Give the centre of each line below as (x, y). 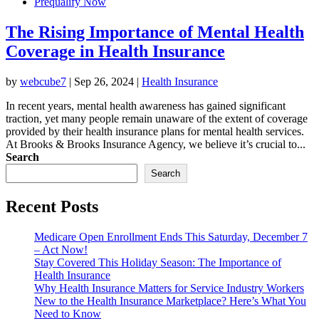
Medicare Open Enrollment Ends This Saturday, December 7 (171, 236)
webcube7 (43, 81)
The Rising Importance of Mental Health (155, 32)
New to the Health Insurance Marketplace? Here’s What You (170, 300)
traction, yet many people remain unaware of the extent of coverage (157, 118)
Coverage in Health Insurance (115, 51)
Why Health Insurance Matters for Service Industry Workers (169, 288)
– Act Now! (61, 249)
